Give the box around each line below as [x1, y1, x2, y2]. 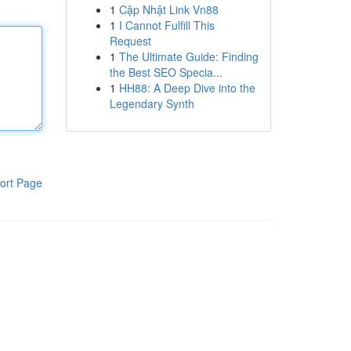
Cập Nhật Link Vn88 [118, 2, 219, 17]
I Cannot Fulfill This [118, 17, 215, 33]
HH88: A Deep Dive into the [118, 80, 255, 96]
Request [109, 33, 151, 49]
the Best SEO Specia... [109, 64, 223, 80]
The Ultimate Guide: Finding [118, 49, 259, 64]
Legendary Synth [109, 96, 194, 111]
